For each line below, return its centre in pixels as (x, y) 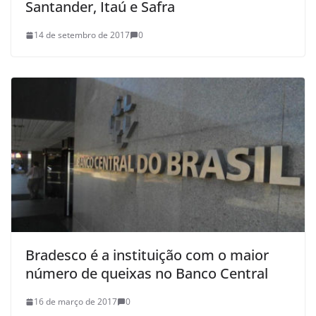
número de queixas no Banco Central (147, 274)
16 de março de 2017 (75, 302)
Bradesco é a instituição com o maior (147, 255)
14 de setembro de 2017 (82, 35)
